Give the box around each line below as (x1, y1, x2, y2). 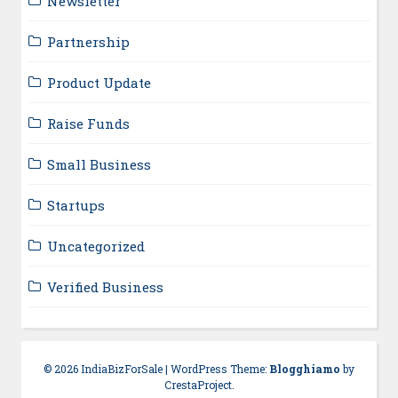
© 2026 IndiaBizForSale (44, 362, 163, 377)
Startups (46, 195, 105, 214)
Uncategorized (46, 236, 145, 255)
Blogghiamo (269, 362, 340, 377)
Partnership (46, 32, 130, 51)
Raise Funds (46, 114, 130, 132)
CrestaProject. (163, 378, 235, 393)
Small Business (46, 155, 151, 173)
